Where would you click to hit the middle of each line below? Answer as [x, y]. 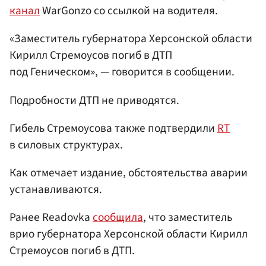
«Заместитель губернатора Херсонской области [131, 39]
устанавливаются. [56, 189]
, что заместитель [188, 218]
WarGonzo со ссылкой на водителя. [129, 11]
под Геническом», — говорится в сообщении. [122, 72]
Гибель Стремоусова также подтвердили [113, 128]
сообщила [118, 218]
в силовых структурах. [66, 145]
